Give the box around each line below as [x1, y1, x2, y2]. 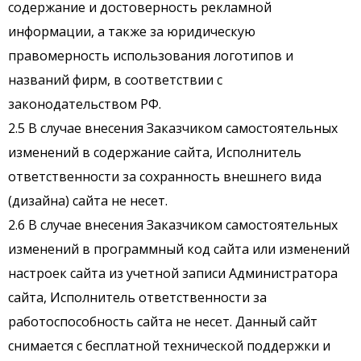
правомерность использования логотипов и [8, 47, 293, 65]
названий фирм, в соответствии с [8, 71, 222, 89]
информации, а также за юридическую [8, 23, 255, 41]
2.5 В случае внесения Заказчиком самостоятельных [8, 119, 338, 138]
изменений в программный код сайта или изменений [8, 240, 350, 259]
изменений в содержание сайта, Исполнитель [8, 143, 301, 162]
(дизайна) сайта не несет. [8, 192, 168, 210]
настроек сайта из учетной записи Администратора [8, 264, 338, 283]
